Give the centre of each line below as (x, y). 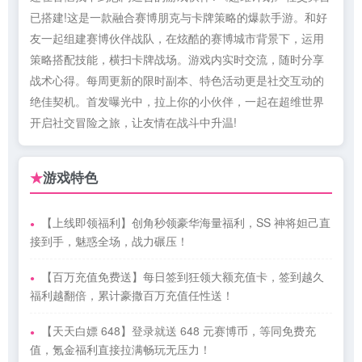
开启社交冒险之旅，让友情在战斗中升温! (133, 122)
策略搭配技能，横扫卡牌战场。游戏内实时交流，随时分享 (177, 59)
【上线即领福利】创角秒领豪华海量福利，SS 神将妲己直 (186, 223)
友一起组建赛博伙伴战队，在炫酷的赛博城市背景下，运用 (177, 38)
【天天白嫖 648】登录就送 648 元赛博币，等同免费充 (179, 331)
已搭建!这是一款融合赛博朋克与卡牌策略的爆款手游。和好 (179, 17)
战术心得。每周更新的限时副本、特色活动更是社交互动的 (177, 80)
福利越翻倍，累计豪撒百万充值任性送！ (132, 295)
